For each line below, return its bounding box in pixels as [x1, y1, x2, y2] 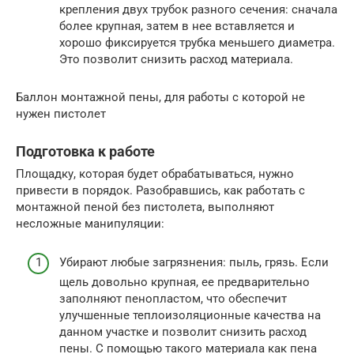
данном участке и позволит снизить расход [59, 324, 307, 339]
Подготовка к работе [16, 143, 155, 160]
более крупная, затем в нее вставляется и [59, 19, 295, 34]
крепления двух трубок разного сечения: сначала [59, 2, 337, 17]
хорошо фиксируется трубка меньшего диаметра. [59, 36, 335, 51]
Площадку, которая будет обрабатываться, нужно [16, 167, 294, 182]
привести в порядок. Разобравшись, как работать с [16, 183, 305, 198]
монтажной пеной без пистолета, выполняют [16, 200, 274, 215]
